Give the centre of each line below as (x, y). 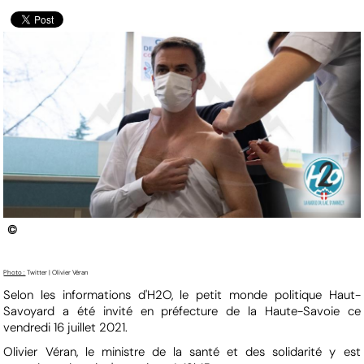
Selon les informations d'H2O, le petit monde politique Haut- (182, 295)
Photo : (15, 272)
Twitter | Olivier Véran (57, 272)
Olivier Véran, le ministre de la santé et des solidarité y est (182, 351)
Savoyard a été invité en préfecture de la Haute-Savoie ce (182, 311)
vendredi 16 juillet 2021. (66, 327)
